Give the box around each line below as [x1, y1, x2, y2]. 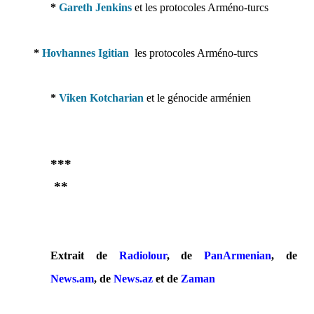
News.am [50, 273, 94, 285]
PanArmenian [204, 250, 272, 261]
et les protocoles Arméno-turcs [135, 1, 268, 13]
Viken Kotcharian [59, 92, 144, 104]
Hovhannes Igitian [42, 47, 129, 59]
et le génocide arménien [146, 92, 251, 104]
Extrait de [50, 250, 119, 261]
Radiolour [118, 250, 167, 261]
